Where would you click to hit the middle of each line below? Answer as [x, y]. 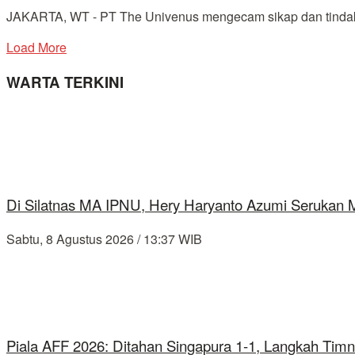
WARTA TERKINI [65, 82]
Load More [36, 48]
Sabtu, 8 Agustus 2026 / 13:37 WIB [104, 239]
